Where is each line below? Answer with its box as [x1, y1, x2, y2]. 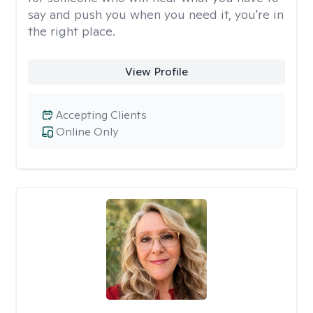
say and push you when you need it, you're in [28, 6, 284, 22]
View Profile [124, 64, 188, 79]
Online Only [56, 124, 118, 139]
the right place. [28, 23, 115, 39]
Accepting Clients [56, 108, 147, 122]
